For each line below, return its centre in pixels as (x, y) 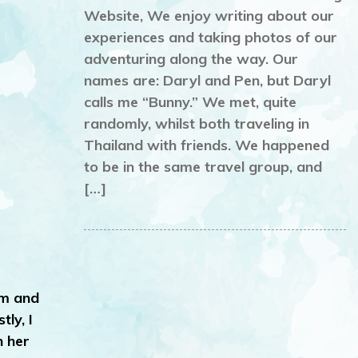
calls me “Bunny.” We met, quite (190, 102)
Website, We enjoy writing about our (209, 16)
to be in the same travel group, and (203, 167)
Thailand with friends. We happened (206, 145)
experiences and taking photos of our (210, 38)
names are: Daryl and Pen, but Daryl (207, 81)
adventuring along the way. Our (191, 59)
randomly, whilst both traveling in (196, 124)
